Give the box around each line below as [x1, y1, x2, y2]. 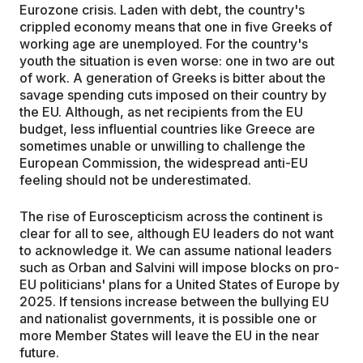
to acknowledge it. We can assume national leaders [19, 241, 331, 258]
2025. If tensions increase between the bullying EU [19, 293, 329, 310]
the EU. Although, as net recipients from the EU [19, 103, 303, 120]
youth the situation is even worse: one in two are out [19, 52, 335, 69]
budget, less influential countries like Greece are [19, 120, 315, 137]
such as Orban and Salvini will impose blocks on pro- [19, 258, 340, 275]
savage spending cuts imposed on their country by [19, 86, 327, 103]
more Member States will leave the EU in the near [19, 327, 319, 344]
